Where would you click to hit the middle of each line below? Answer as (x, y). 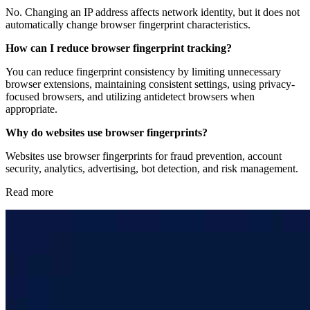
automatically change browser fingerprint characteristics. (128, 25)
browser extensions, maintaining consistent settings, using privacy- (150, 84)
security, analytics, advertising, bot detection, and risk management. (152, 169)
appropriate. (31, 109)
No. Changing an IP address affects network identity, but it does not (153, 12)
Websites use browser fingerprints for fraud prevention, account (144, 156)
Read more (29, 192)
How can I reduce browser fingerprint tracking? (119, 48)
